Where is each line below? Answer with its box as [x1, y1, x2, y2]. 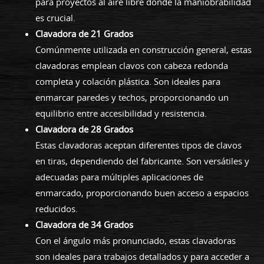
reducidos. [35, 202, 78, 214]
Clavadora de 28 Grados [35, 123, 133, 135]
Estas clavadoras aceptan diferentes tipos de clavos [35, 138, 242, 151]
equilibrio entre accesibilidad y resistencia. [35, 107, 207, 119]
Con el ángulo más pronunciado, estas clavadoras [35, 234, 236, 246]
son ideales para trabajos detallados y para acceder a [35, 250, 249, 262]
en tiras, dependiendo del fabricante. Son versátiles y [35, 154, 249, 167]
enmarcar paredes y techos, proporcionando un [35, 91, 229, 103]
